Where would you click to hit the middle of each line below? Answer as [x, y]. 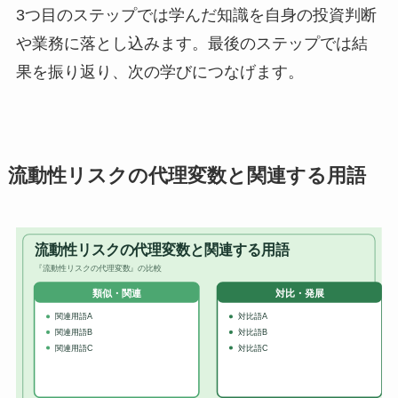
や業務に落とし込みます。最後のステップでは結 [191, 44]
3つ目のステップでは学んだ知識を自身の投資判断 [196, 16]
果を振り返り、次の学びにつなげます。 [159, 72]
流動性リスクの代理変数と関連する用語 [187, 176]
